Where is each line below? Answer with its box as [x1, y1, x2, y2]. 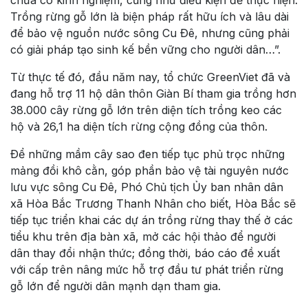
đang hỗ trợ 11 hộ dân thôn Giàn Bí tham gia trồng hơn [10, 86, 296, 100]
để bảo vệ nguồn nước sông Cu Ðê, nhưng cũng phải [10, 25, 289, 40]
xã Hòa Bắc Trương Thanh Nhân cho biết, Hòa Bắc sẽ [10, 196, 296, 210]
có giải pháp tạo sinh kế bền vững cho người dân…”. [10, 42, 280, 56]
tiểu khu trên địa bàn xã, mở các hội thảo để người [10, 229, 276, 243]
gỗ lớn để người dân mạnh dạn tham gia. [10, 278, 221, 293]
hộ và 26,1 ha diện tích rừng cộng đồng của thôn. [10, 119, 267, 133]
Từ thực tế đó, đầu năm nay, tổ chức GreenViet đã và [10, 69, 290, 84]
